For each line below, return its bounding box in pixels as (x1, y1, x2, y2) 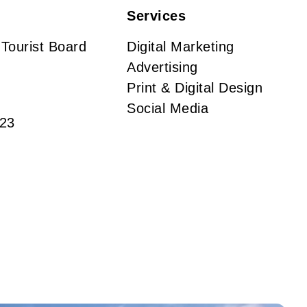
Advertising (127, 60, 198, 75)
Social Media (127, 101, 209, 116)
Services (127, 8, 186, 23)
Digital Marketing (127, 39, 234, 55)
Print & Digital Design (127, 80, 263, 96)
